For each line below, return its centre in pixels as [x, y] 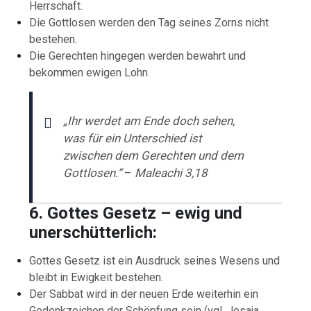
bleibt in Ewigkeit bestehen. [96, 277]
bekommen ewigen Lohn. [90, 72]
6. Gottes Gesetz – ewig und [136, 213]
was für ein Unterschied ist [133, 138]
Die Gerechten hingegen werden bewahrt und [138, 56]
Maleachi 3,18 [171, 173]
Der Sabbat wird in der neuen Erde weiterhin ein [144, 294]
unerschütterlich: [93, 232]
